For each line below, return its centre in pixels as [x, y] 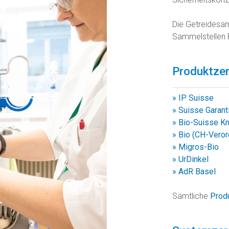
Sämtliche [191, 196]
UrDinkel [193, 159]
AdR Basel [197, 171]
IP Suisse [196, 98]
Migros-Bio [198, 147]
